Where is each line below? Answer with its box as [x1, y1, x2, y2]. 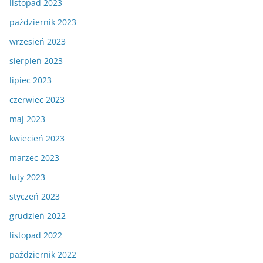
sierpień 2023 [9, 55, 63, 67]
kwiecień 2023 [9, 133, 65, 144]
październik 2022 [9, 249, 76, 261]
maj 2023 [9, 113, 45, 125]
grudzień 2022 [9, 210, 66, 222]
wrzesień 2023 [9, 36, 66, 48]
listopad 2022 [9, 230, 62, 241]
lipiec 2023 [9, 75, 52, 86]
